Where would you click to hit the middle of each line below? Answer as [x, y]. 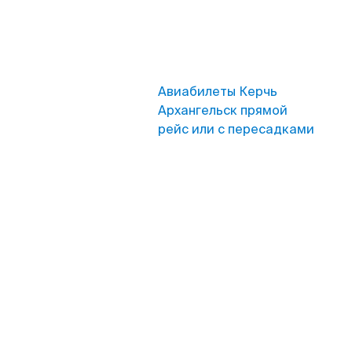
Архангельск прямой [223, 110]
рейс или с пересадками [236, 129]
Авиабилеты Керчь [218, 92]
